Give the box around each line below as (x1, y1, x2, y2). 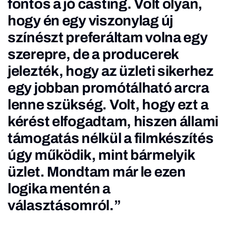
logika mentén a (8, 181, 110, 196)
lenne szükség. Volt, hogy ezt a (8, 97, 209, 112)
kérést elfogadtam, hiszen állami (8, 113, 219, 129)
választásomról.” (8, 197, 121, 213)
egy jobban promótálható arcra (8, 80, 209, 96)
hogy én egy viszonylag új (8, 13, 173, 28)
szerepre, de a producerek (8, 46, 179, 62)
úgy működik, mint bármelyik (8, 147, 195, 163)
